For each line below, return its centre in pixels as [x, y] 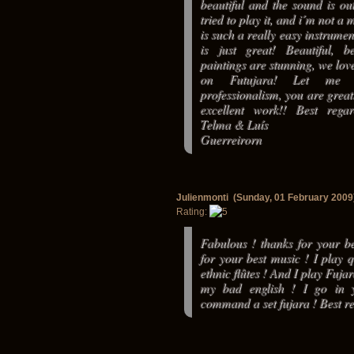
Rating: [193, 212]
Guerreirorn [231, 139]
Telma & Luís [234, 124]
